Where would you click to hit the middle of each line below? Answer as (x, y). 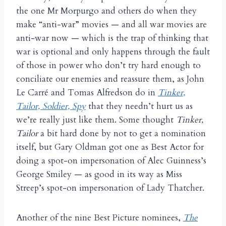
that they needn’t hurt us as (140, 106)
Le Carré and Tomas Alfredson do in (87, 93)
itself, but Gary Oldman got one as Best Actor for (110, 147)
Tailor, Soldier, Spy (51, 106)
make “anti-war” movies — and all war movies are (111, 25)
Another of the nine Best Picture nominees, (100, 218)
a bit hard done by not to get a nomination (122, 134)
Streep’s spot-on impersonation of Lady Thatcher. (110, 188)
